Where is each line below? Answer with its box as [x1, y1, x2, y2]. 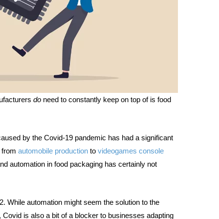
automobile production [18, 146, 88, 155]
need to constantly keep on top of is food [41, 95, 172, 104]
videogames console [98, 146, 164, 155]
